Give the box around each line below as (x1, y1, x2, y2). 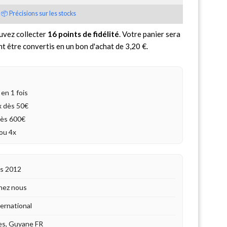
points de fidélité (57, 29, 119, 39)
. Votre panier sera (119, 29, 180, 39)
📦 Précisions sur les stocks (1, 9, 76, 17)
